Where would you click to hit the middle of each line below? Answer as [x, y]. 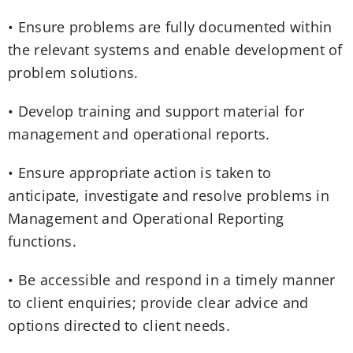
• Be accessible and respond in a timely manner [172, 280]
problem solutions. [73, 73]
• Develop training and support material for [156, 111]
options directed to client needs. [119, 326]
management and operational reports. [139, 134]
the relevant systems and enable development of [175, 50]
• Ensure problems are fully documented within [170, 27]
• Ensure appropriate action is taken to [140, 173]
